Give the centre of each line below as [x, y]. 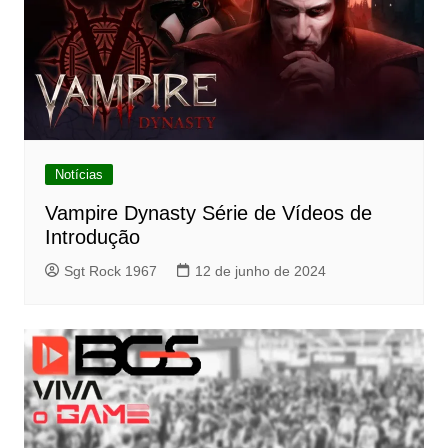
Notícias [78, 174]
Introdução [92, 236]
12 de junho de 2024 [260, 270]
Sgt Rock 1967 [110, 270]
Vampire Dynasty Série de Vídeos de [208, 212]
